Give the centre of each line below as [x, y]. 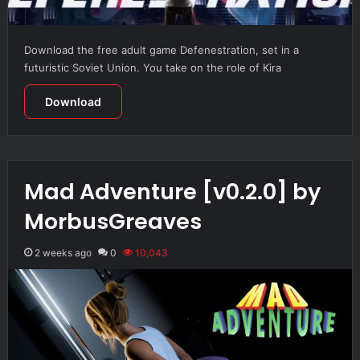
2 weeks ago [63, 253]
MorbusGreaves [112, 222]
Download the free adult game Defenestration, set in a [161, 50]
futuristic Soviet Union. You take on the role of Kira [152, 68]
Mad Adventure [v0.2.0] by [172, 192]
